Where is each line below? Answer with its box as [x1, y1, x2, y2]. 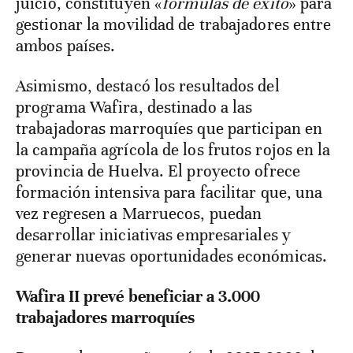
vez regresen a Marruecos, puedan [16, 203, 262, 225]
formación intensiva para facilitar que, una [16, 182, 323, 203]
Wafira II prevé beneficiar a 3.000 [16, 286, 261, 307]
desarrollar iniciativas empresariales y [16, 225, 291, 246]
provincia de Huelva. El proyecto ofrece [16, 161, 300, 182]
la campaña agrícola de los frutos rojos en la [16, 139, 331, 161]
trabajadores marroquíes [16, 307, 195, 329]
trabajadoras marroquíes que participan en [16, 118, 323, 139]
